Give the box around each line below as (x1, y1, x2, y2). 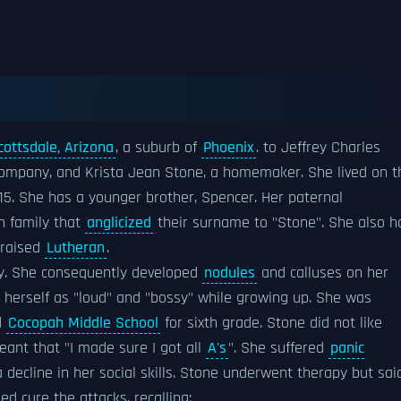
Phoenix (203, 138, 254, 158)
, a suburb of (115, 138, 201, 158)
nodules (204, 263, 255, 283)
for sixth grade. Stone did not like (160, 313, 382, 333)
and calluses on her (257, 263, 388, 283)
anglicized (87, 213, 151, 233)
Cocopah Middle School (8, 313, 158, 333)
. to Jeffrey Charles (256, 138, 380, 158)
